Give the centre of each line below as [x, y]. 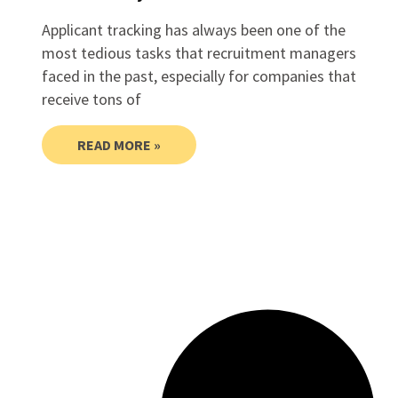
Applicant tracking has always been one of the [193, 29]
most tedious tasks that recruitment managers [199, 52]
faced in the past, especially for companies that [199, 76]
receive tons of [91, 99]
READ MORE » [119, 144]
